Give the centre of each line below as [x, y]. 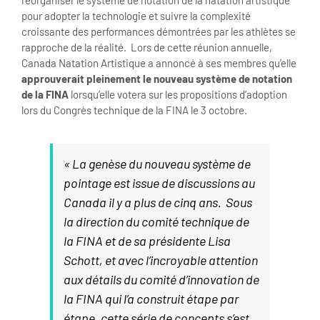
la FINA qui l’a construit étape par [151, 299]
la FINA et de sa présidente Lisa [147, 241]
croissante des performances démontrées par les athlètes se [159, 31]
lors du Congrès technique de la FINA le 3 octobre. [134, 110]
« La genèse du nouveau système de [157, 164]
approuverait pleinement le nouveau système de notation [157, 79]
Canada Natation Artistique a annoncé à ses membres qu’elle [159, 63]
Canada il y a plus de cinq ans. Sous [158, 202]
